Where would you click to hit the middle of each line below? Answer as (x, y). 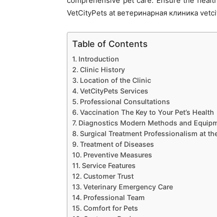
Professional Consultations (125, 101)
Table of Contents (110, 44)
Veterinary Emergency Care (128, 187)
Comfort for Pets (110, 208)
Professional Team (114, 197)
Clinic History (102, 70)
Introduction (99, 59)
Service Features (108, 165)
